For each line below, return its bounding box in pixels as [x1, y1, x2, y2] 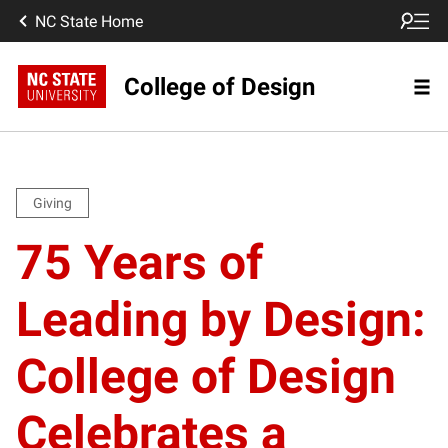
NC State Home [35, 11, 143, 31]
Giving [33, 195, 72, 211]
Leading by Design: [16, 291, 426, 348]
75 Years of [16, 234, 263, 291]
